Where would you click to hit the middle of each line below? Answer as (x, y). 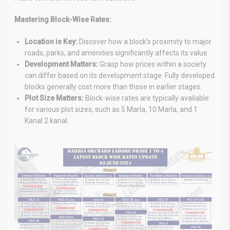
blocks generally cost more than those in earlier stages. (113, 87)
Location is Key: (51, 41)
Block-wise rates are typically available (146, 98)
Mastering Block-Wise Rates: (63, 19)
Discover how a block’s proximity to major (145, 41)
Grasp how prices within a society (152, 64)
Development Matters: (61, 64)
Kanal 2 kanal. (47, 120)
